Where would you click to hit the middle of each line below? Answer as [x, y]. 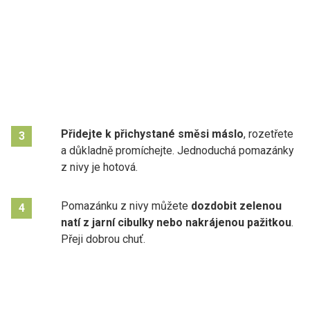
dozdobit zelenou [236, 206]
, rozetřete [268, 134]
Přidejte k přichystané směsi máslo [152, 134]
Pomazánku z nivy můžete [126, 206]
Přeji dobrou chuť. [103, 239]
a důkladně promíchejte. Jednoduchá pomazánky [177, 150]
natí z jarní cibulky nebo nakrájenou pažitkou [176, 222]
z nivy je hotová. [99, 167]
